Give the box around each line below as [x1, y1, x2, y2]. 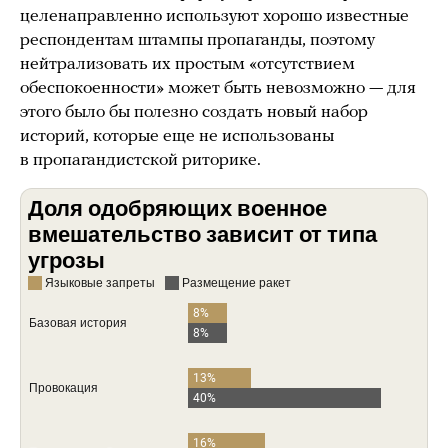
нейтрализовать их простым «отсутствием [20, 55, 355, 75]
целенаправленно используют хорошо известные [20, 7, 409, 27]
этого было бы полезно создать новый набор [20, 103, 368, 123]
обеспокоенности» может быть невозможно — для [20, 79, 416, 99]
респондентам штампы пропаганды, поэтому [20, 31, 375, 51]
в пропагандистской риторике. [20, 151, 261, 171]
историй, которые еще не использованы [20, 127, 334, 147]
